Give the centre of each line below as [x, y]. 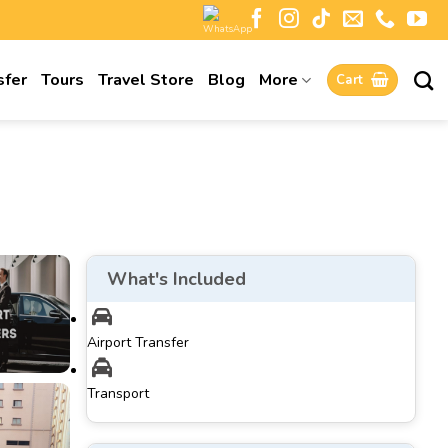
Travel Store [146, 80]
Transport [118, 393]
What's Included [176, 279]
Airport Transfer [138, 342]
